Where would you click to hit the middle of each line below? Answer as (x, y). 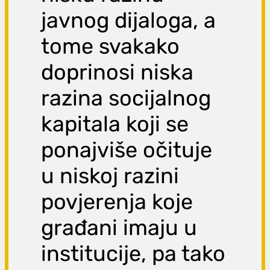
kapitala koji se (115, 124)
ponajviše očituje (127, 150)
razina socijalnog (126, 98)
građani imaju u (119, 228)
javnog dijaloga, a (129, 20)
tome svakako (111, 46)
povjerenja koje (117, 202)
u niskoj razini (110, 176)
